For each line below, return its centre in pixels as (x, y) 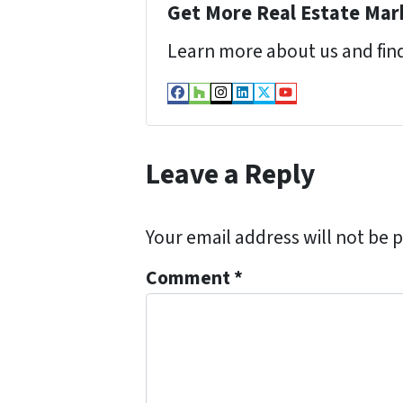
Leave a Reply (230, 175)
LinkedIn (280, 107)
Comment (190, 279)
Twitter (296, 107)
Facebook (219, 107)
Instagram (265, 107)
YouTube (324, 107)
